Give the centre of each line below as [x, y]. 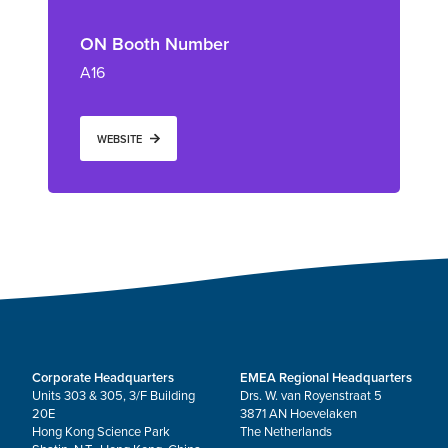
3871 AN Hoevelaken [298, 414]
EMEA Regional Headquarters [326, 378]
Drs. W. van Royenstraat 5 [311, 396]
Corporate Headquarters [103, 378]
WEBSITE [119, 139]
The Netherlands [286, 432]
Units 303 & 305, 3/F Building [113, 396]
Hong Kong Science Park [101, 432]
